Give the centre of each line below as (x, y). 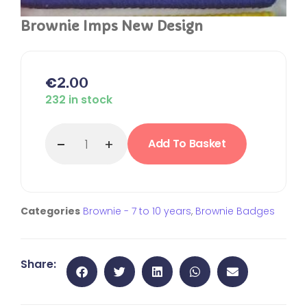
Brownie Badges (235, 211)
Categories (50, 211)
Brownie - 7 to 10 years (137, 211)
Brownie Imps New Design (112, 27)
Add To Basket (187, 144)
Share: (38, 265)
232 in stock (79, 100)
